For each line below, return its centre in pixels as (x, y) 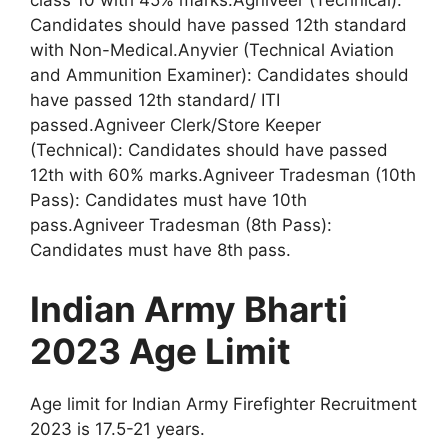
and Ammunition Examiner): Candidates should (219, 74)
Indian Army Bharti (189, 309)
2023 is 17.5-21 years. (117, 429)
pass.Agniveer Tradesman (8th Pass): (181, 224)
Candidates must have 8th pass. (160, 249)
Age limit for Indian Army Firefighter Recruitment (223, 404)
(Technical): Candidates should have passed (209, 149)
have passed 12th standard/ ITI (155, 99)
